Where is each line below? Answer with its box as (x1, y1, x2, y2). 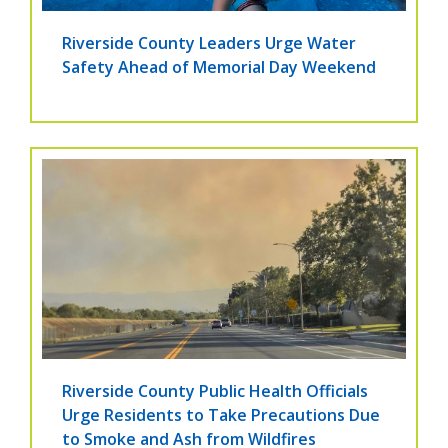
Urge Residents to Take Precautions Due (62, 404, 380, 427)
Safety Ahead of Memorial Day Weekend (62, 56, 376, 79)
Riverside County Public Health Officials (62, 380, 368, 403)
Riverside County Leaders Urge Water (62, 32, 356, 55)
